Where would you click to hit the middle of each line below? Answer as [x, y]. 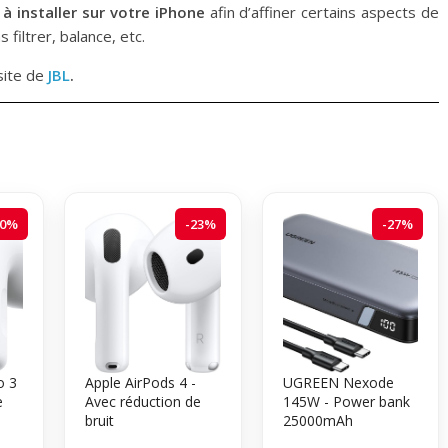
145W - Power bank [346, 401]
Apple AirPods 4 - [140, 382]
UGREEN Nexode [338, 382]
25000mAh [317, 420]
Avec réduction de [143, 401]
